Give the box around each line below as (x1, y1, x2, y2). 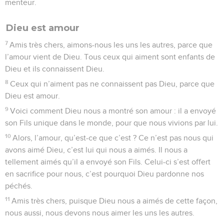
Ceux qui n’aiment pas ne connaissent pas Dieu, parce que (10, 79, 215, 88)
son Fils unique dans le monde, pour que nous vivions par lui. (5, 118, 218, 127)
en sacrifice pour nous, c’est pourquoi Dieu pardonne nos (5, 169, 204, 178)
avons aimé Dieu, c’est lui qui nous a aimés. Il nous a (5, 145, 187, 154)
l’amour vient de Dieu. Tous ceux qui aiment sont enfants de (5, 52, 215, 61)
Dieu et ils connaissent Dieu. (5, 64, 104, 73)
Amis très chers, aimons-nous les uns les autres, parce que (9, 40, 213, 49)
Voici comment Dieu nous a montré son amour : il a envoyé (10, 106, 216, 115)
